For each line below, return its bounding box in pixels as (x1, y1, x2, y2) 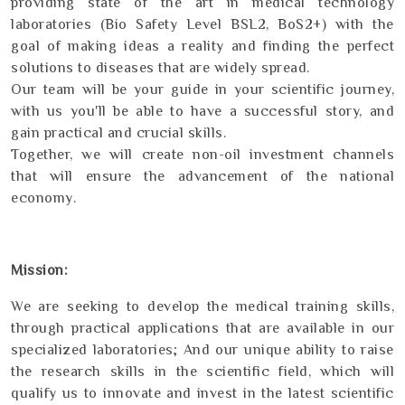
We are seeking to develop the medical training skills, (11, 297, 394, 315)
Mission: (11, 261, 68, 278)
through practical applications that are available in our (11, 319, 394, 336)
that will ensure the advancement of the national (11, 167, 394, 184)
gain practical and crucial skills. (11, 124, 226, 141)
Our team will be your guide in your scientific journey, (11, 80, 394, 98)
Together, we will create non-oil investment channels (11, 146, 394, 163)
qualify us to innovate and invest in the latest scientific (11, 384, 394, 401)
